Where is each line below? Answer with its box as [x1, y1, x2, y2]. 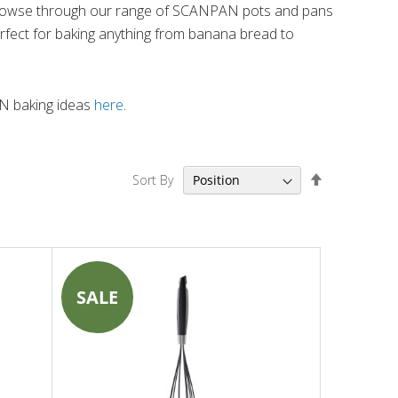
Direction [322, 203, 374, 221]
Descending [322, 186, 389, 203]
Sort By [132, 171, 173, 188]
